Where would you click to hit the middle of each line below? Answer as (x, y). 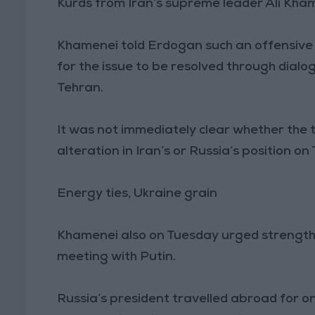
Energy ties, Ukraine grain (137, 194)
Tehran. (81, 88)
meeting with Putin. (117, 257)
